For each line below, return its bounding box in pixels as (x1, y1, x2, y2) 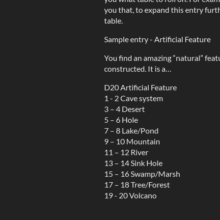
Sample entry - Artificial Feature (104, 34, 211, 44)
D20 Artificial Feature (104, 82, 177, 92)
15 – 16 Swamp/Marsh (104, 169, 180, 178)
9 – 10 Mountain (104, 137, 160, 146)
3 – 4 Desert (104, 104, 145, 113)
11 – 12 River (104, 147, 148, 157)
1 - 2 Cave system (104, 93, 163, 103)
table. (104, 16, 123, 25)
